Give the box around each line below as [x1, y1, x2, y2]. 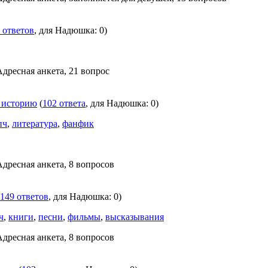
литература [12, 118, 57, 129]
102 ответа [42, 98, 86, 108]
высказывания [105, 212, 164, 222]
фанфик [62, 118, 94, 129]
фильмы [68, 212, 100, 222]
